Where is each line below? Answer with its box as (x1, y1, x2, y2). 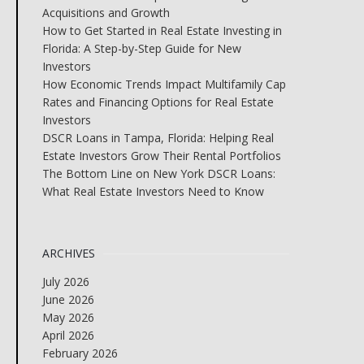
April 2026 (41, 327, 94, 343)
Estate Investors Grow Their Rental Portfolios (41, 148, 281, 163)
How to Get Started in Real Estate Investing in (41, 23, 282, 38)
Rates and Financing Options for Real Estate (41, 94, 274, 110)
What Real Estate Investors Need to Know (41, 184, 264, 199)
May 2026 (41, 310, 94, 325)
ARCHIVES (41, 245, 95, 261)
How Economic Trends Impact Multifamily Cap (41, 76, 286, 92)
